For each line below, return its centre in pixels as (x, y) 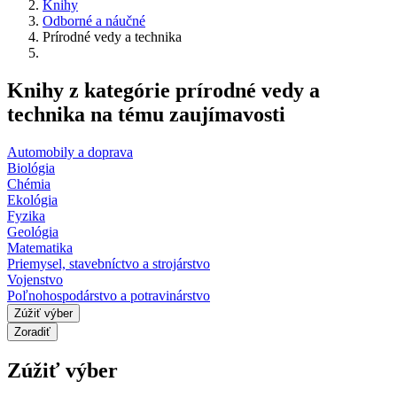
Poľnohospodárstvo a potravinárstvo (109, 295)
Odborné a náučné (94, 20)
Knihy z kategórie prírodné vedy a (163, 90)
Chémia (29, 183)
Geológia (33, 231)
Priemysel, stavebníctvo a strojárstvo (109, 263)
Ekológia (32, 199)
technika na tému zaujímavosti (146, 114)
